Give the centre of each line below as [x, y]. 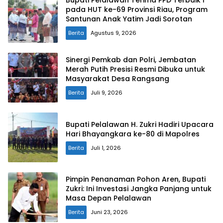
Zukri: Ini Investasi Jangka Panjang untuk [139, 189]
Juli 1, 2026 [106, 148]
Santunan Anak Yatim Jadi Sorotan [129, 19]
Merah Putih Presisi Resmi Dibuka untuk [135, 69]
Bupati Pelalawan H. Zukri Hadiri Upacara [140, 124]
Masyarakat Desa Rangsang [117, 79]
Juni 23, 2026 [109, 212]
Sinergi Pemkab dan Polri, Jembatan [131, 60]
